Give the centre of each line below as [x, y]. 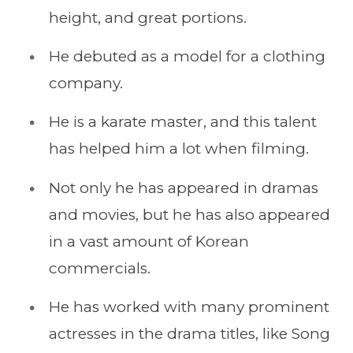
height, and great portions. [148, 18]
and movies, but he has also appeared [190, 214]
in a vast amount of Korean [149, 241]
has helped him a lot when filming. [179, 149]
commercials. [100, 268]
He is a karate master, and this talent [183, 122]
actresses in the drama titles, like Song [190, 333]
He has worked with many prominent [189, 307]
